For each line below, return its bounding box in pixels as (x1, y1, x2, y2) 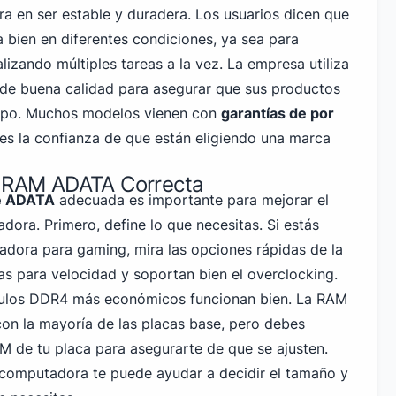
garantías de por (221, 104, 334, 122)
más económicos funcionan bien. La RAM (68, 290, 347, 308)
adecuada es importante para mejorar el (55, 191, 329, 209)
